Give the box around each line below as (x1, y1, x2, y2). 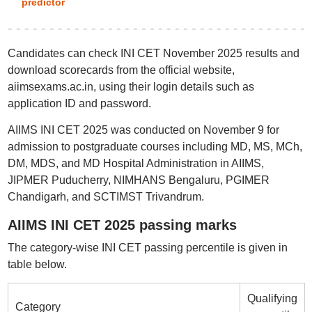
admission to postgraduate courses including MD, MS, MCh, (7, 141, 302, 153)
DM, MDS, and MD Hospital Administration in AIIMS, (7, 157, 264, 169)
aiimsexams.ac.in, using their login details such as (7, 81, 254, 93)
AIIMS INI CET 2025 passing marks (7, 217, 237, 233)
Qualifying (247, 292, 297, 304)
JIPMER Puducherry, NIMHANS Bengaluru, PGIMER (7, 174, 270, 186)
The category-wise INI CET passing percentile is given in (7, 242, 288, 253)
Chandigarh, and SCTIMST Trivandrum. (7, 191, 204, 203)
